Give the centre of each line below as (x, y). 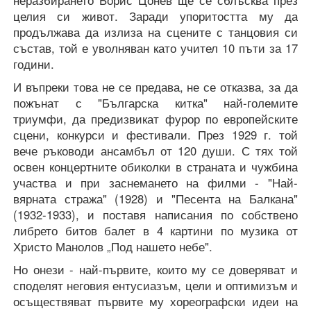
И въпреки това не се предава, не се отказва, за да (155, 87)
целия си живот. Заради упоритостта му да (155, 16)
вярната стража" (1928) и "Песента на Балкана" (155, 199)
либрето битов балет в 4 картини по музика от (155, 231)
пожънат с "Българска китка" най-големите (155, 103)
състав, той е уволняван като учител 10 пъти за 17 (155, 48)
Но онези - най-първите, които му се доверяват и (155, 270)
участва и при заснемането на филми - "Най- (155, 183)
